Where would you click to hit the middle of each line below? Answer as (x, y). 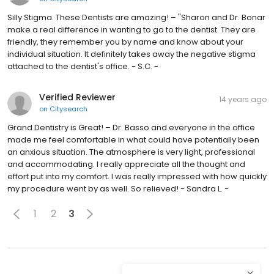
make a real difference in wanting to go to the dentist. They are (131, 29)
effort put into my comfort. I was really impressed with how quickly (137, 176)
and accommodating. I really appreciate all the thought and (126, 164)
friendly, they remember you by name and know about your (125, 42)
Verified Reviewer (77, 97)
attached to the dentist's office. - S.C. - (83, 66)
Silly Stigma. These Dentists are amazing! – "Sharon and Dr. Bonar (136, 17)
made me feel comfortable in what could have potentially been (133, 139)
